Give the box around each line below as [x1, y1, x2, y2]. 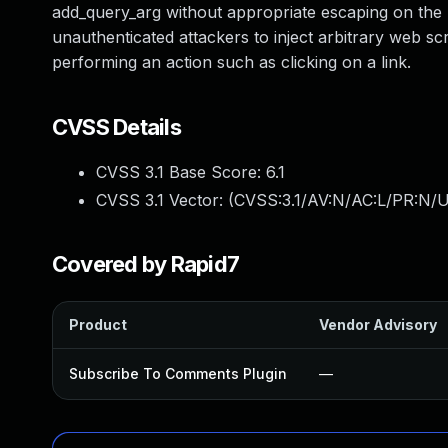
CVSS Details [52, 114, 181, 140]
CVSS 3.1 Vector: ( [96, 190, 234, 210]
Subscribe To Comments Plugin [69, 365, 287, 382]
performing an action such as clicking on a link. [52, 52, 411, 72]
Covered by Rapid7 [52, 251, 240, 277]
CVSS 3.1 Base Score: [96, 162, 266, 182]
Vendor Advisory [319, 316, 437, 333]
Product [69, 316, 127, 333]
